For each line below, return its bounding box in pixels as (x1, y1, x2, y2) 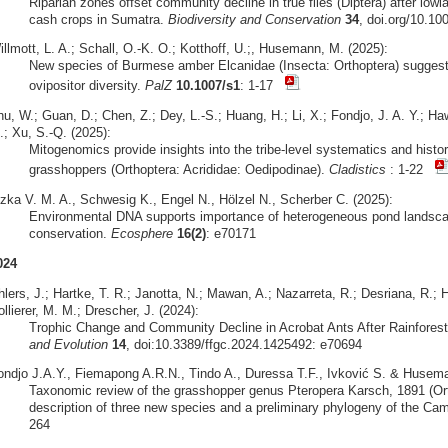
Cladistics (328, 162, 386, 178)
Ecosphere (110, 225, 173, 241)
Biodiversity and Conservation (167, 11, 341, 27)
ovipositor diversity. (28, 78, 145, 94)
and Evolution (28, 336, 108, 352)
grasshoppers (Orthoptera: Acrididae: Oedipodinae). (28, 162, 329, 178)
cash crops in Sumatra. (28, 11, 168, 27)
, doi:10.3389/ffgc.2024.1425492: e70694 (125, 336, 362, 352)
